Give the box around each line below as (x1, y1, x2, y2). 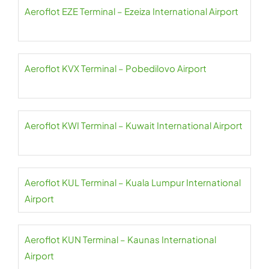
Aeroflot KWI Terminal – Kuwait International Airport (25, 119, 243, 131)
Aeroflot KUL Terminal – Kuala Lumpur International (25, 177, 241, 188)
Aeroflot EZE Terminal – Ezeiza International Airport (25, 5, 238, 17)
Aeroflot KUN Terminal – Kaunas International (25, 234, 216, 245)
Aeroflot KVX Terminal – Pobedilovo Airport (25, 62, 207, 74)
